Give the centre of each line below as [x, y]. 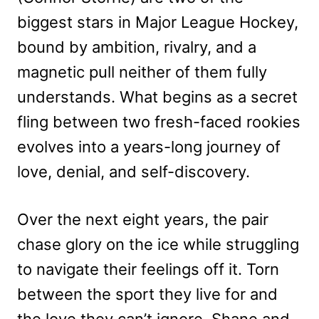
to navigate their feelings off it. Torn [148, 270]
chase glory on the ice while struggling [158, 245]
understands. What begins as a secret [157, 97]
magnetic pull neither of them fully [142, 72]
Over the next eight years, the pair [143, 220]
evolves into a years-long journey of [149, 147]
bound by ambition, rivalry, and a [137, 47]
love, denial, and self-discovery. [134, 172]
